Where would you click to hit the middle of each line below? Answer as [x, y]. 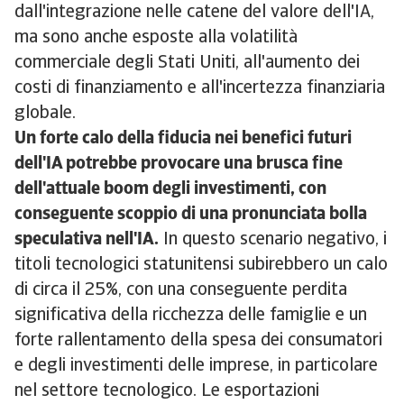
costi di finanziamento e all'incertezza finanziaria [200, 89]
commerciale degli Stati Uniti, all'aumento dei [187, 64]
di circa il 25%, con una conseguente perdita [181, 291]
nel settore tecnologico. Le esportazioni [167, 392]
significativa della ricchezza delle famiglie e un [191, 316]
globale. [47, 114]
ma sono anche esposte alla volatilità [156, 38]
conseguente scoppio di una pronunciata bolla [191, 215]
